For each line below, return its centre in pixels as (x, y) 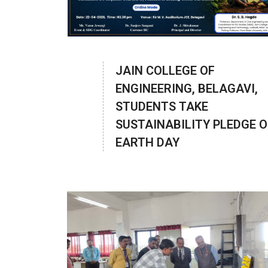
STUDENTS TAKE (162, 106)
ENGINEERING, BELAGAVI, (187, 88)
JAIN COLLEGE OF (165, 70)
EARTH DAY (147, 142)
